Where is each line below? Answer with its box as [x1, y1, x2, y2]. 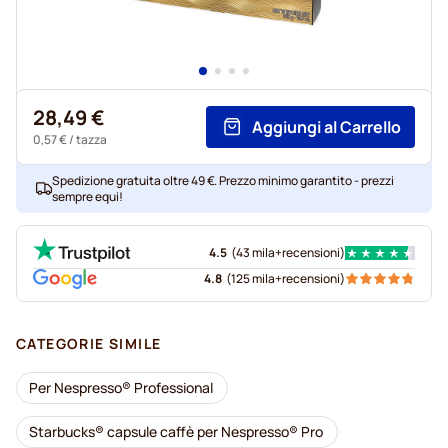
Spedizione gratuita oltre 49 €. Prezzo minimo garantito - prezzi [52, 172, 394, 189]
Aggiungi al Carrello [252, 116, 401, 138]
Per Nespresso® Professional [29, 378, 213, 397]
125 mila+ [231, 270, 282, 287]
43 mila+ [236, 244, 282, 261]
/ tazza [67, 131, 107, 148]
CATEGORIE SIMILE [16, 334, 162, 353]
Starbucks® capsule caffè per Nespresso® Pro [29, 422, 323, 441]
